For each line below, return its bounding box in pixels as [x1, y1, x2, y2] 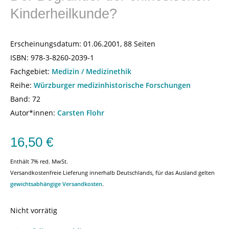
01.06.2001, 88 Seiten [81, 39, 155, 49]
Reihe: [10, 80, 34, 90]
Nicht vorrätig [10, 205, 57, 215]
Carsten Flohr [57, 108, 104, 118]
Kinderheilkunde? [10, 6, 117, 21]
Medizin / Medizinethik [52, 66, 131, 76]
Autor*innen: [10, 108, 55, 118]
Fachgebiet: [10, 66, 52, 76]
